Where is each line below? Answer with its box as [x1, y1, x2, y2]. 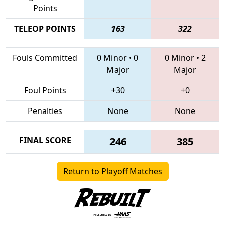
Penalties [28, 105, 62, 117]
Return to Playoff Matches [63, 165, 162, 177]
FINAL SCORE [19, 134, 71, 146]
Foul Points [24, 84, 66, 96]
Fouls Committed [13, 52, 77, 63]
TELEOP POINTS [14, 23, 76, 34]
